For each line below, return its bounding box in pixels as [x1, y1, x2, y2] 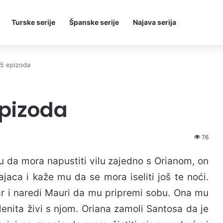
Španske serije [69, 18, 119, 26]
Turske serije [11, 18, 55, 26]
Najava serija [133, 18, 176, 26]
